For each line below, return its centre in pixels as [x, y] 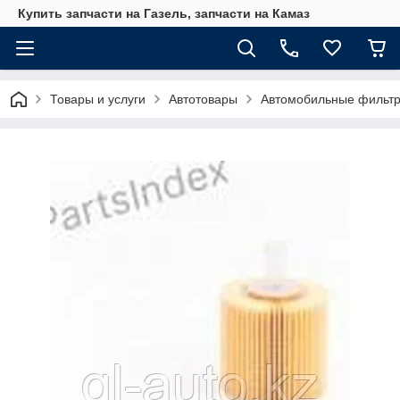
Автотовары [203, 99]
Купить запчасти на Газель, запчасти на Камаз [164, 13]
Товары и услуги [98, 99]
